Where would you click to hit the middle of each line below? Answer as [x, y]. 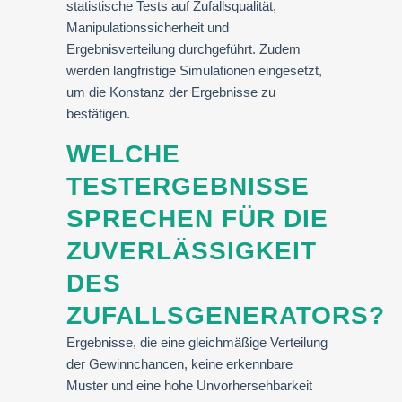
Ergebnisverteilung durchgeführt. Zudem [184, 49]
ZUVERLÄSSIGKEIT [192, 251]
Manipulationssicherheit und [148, 27]
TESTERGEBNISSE [188, 186]
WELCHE [123, 154]
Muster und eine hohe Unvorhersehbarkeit [189, 385]
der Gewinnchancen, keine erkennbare [179, 364]
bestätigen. [98, 114]
